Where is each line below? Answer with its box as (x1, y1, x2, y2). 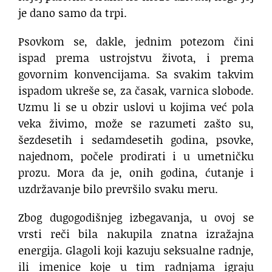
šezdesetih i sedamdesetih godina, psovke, (18, 131, 254, 148)
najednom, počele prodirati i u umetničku (18, 148, 254, 164)
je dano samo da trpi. (18, 4, 127, 21)
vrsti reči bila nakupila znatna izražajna (18, 225, 254, 242)
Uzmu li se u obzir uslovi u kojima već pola (18, 98, 254, 115)
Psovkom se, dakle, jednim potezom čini (18, 33, 254, 49)
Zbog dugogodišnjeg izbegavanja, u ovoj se (18, 209, 254, 225)
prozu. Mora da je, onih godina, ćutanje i (18, 164, 254, 180)
